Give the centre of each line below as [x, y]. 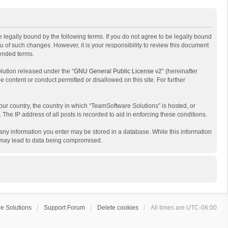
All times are [168, 208]
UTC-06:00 [202, 208]
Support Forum [64, 208]
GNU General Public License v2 [118, 71]
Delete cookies [118, 208]
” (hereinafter [180, 71]
